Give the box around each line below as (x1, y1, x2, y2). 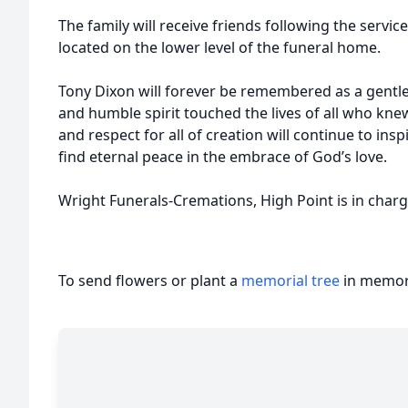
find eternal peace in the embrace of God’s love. (58, 147, 387, 167)
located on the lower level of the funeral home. (58, 37, 381, 57)
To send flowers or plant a (58, 270, 241, 291)
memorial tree (241, 270, 340, 291)
